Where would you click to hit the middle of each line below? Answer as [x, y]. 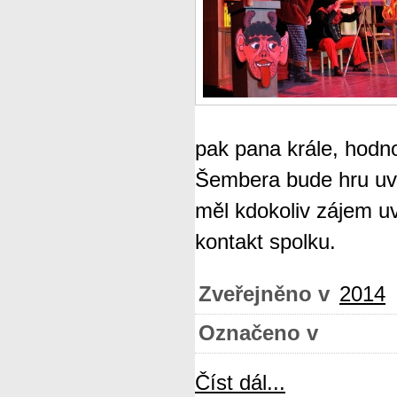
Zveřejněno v [264, 294]
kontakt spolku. [265, 242]
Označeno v [258, 333]
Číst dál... [240, 383]
